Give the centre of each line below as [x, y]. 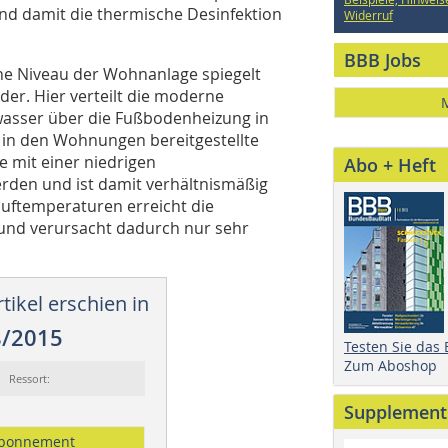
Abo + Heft [390, 165]
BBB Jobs [382, 60]
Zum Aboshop [390, 365]
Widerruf [368, 15]
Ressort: [31, 378]
